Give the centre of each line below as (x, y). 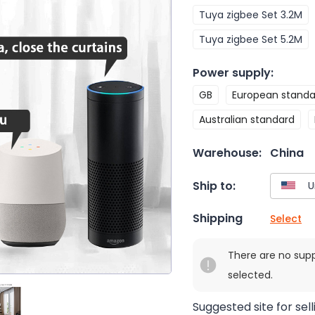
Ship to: (214, 186)
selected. (250, 275)
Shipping (218, 219)
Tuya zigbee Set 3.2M (251, 15)
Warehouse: (227, 153)
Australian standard (247, 120)
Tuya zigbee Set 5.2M (251, 39)
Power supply (232, 73)
